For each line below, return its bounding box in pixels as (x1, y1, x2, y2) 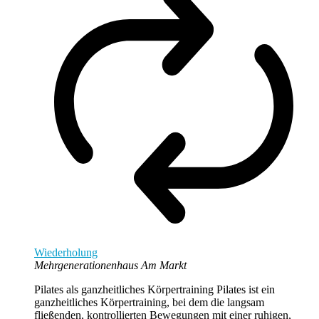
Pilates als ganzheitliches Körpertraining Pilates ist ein (34, 283, 275, 296)
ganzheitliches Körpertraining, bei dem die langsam (34, 296, 264, 308)
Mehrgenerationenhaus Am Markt (34, 258, 187, 271)
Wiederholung (34, 246, 98, 258)
